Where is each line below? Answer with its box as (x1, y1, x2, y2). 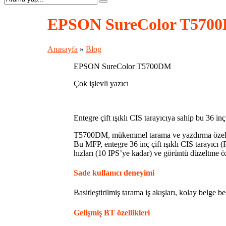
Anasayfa (47, 44, 78, 53)
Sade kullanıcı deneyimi (74, 168, 154, 178)
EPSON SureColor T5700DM (74, 62, 171, 71)
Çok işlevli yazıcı (74, 79, 129, 88)
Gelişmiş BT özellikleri (74, 208, 150, 217)
